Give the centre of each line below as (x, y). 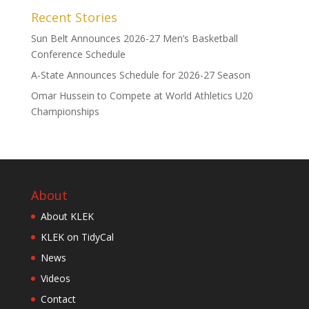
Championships (65, 111)
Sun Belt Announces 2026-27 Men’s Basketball (134, 38)
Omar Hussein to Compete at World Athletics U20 (142, 95)
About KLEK (67, 216)
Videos (55, 278)
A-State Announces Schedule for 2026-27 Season (140, 74)
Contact (58, 299)
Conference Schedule (78, 54)
